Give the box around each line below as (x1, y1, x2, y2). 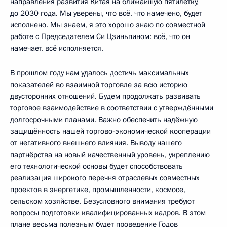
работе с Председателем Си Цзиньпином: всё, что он (10, 31, 190, 42)
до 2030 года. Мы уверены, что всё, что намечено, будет (10, 8, 202, 18)
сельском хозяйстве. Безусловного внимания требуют (10, 196, 195, 206)
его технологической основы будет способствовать (10, 161, 183, 171)
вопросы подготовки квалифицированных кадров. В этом (10, 207, 206, 218)
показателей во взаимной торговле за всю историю (10, 79, 187, 90)
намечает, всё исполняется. (10, 43, 103, 53)
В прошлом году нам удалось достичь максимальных (10, 67, 189, 78)
